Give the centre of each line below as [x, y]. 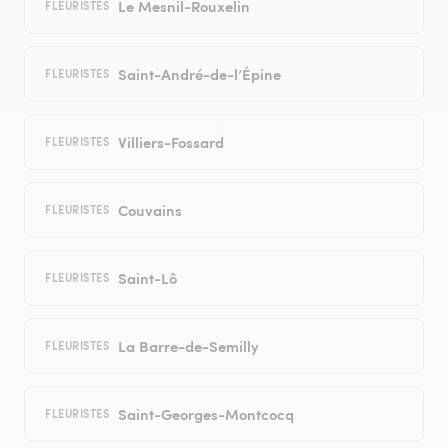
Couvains [149, 210]
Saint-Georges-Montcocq [205, 414]
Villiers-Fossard [170, 142]
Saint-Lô [147, 278]
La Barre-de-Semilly [188, 346]
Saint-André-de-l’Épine [199, 74]
